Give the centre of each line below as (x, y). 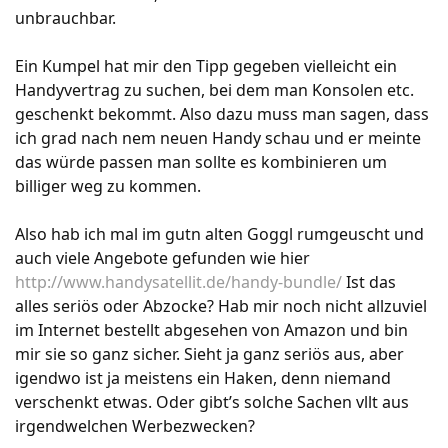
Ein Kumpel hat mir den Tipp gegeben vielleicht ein (206, 66)
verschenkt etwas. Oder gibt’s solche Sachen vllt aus (212, 402)
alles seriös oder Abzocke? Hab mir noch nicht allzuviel (221, 306)
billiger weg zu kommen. (108, 186)
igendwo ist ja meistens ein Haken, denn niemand (203, 378)
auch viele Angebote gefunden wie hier (162, 258)
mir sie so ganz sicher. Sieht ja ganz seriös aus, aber (209, 354)
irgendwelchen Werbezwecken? (135, 426)
